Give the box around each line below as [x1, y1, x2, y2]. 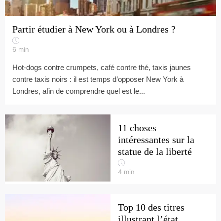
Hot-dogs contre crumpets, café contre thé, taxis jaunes [12, 63, 191, 72]
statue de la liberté [118, 146, 192, 157]
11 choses [118, 122, 156, 133]
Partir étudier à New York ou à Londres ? [12, 24, 176, 35]
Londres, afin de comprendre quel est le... [12, 87, 145, 95]
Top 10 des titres [118, 202, 184, 213]
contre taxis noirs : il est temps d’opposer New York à [12, 75, 184, 83]
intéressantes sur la [118, 134, 194, 145]
